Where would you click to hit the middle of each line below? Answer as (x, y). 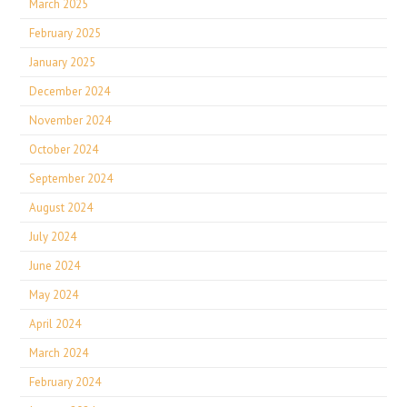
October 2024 (64, 149)
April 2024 (55, 324)
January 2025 (63, 62)
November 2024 (70, 120)
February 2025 (65, 33)
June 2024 (55, 266)
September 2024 (71, 179)
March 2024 (59, 353)
